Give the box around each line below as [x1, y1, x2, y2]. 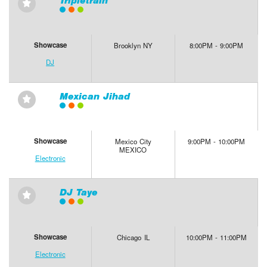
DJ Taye [59, 187, 98, 198]
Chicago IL [117, 232, 150, 243]
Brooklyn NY [113, 41, 153, 51]
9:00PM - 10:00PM [188, 136, 246, 147]
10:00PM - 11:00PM [186, 232, 247, 243]
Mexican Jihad [59, 91, 130, 103]
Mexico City [114, 136, 152, 147]
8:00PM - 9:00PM [190, 41, 244, 51]
